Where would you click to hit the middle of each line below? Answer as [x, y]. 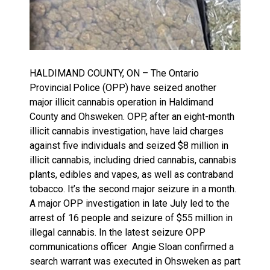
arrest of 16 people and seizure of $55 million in [131, 218]
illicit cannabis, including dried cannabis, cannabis [133, 160]
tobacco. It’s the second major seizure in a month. [133, 189]
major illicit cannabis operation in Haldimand [121, 102]
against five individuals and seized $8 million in [129, 145]
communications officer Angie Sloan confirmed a [132, 246]
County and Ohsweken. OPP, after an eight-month [132, 116]
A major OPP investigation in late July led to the [130, 203]
